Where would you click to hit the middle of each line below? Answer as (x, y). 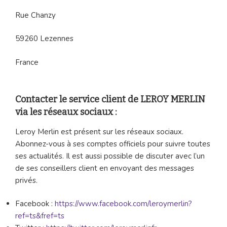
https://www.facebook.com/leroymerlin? (123, 204)
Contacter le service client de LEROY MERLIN (110, 100)
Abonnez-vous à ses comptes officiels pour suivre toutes (113, 144)
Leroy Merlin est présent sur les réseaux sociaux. (99, 131)
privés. (26, 180)
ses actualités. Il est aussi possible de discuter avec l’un (110, 156)
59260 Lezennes (44, 39)
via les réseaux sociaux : (66, 112)
